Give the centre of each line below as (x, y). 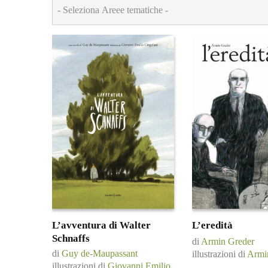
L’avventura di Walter (101, 225)
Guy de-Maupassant (100, 254)
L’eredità (212, 226)
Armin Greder (228, 242)
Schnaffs (71, 238)
